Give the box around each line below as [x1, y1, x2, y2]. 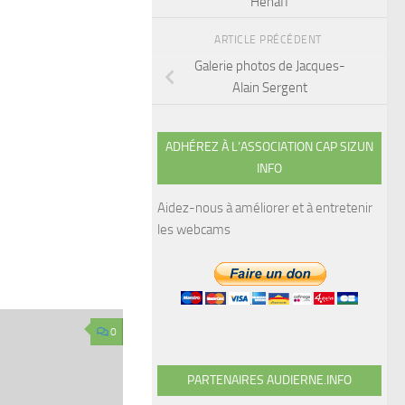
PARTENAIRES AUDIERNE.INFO [187, 372, 352, 388]
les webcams [157, 221, 231, 238]
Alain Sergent [231, 80, 307, 97]
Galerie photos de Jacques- [193, 58, 345, 75]
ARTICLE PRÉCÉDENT [214, 33, 325, 46]
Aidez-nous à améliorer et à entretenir [157, 199, 372, 216]
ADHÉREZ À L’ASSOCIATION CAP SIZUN [165, 138, 373, 155]
